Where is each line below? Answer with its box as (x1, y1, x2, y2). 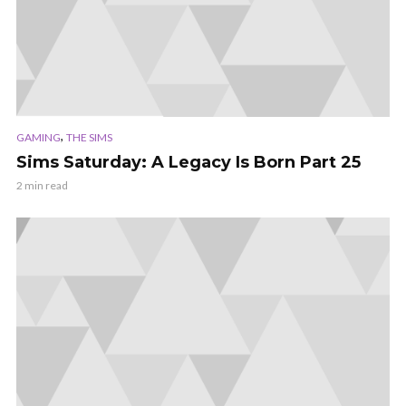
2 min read (16, 178, 68, 192)
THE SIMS (66, 130, 112, 144)
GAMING (16, 130, 61, 144)
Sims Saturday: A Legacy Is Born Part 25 (16, 151, 361, 172)
